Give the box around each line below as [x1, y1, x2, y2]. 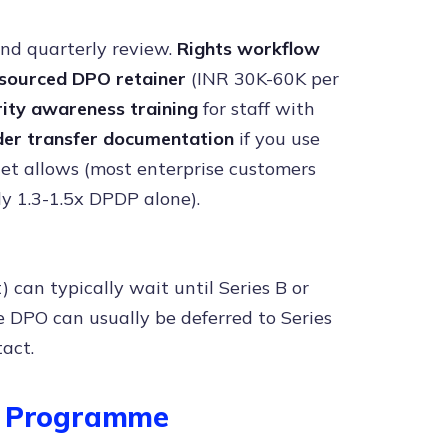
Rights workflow [177, 37, 320, 60]
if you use [234, 127, 320, 150]
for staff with [198, 97, 315, 120]
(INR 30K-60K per [186, 67, 339, 90]
